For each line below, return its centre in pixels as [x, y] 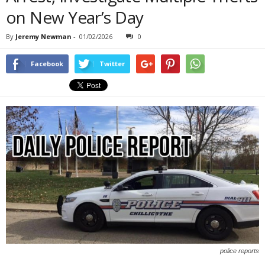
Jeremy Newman [43, 36]
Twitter [112, 64]
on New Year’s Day [75, 17]
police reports [240, 251]
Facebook [47, 64]
